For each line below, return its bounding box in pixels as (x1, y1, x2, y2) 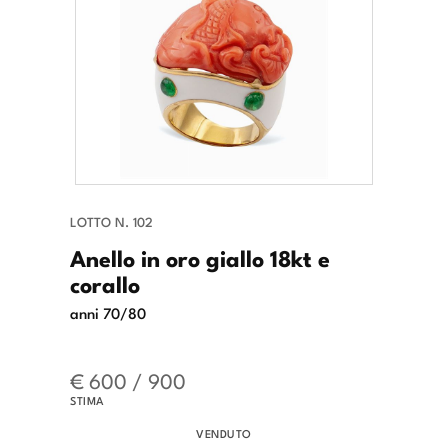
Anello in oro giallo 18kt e (70, 240, 330, 275)
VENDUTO (196, 425, 252, 442)
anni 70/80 (70, 301, 146, 324)
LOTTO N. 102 (70, 212, 153, 232)
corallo (70, 266, 140, 301)
